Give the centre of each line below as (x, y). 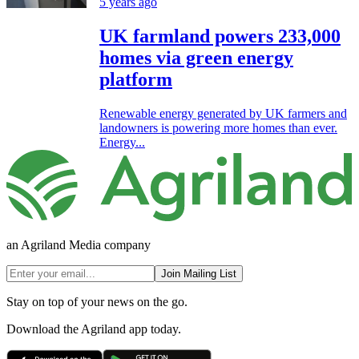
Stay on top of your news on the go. (97, 302)
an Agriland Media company (79, 245)
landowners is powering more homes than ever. (218, 127)
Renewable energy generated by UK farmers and (223, 113)
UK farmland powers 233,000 (220, 36)
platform (136, 79)
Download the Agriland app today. (94, 329)
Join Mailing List (199, 274)
